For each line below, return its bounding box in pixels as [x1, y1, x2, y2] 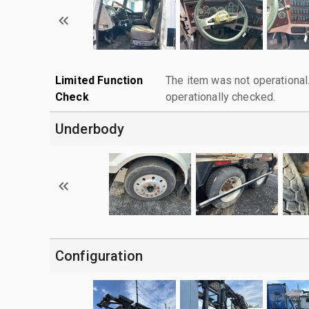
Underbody [55, 120, 125, 137]
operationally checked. [166, 90, 276, 103]
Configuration [55, 247, 143, 264]
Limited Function [55, 73, 143, 87]
